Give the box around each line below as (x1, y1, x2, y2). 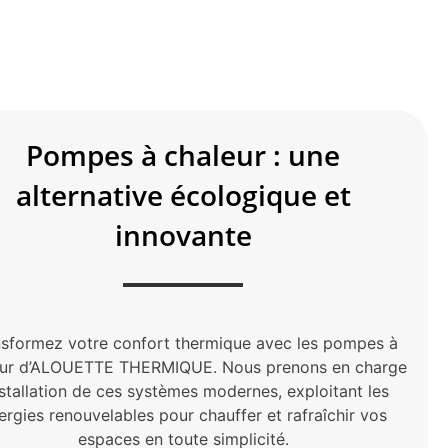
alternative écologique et (15, 176, 351, 215)
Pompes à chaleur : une (26, 136, 341, 175)
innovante (114, 216, 252, 255)
